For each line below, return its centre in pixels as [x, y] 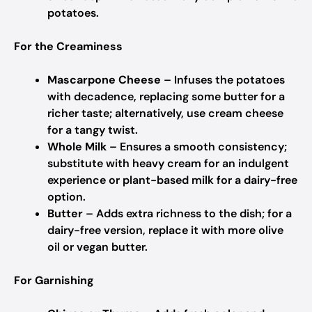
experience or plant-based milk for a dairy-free [172, 180]
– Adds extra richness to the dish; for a [187, 213]
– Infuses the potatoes [223, 80]
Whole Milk [77, 147]
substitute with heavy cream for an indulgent [168, 163]
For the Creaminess [68, 46]
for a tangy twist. [93, 130]
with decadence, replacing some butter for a [166, 96]
